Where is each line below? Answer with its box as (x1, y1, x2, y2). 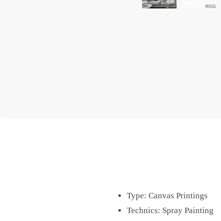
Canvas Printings (148, 191, 208, 201)
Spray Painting (162, 206, 214, 216)
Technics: (126, 206, 162, 216)
